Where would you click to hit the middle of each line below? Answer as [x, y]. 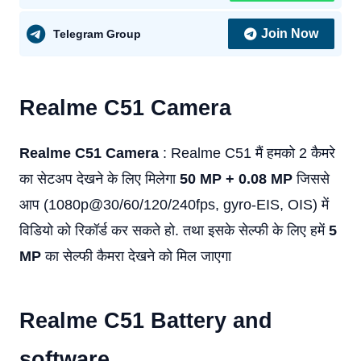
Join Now [290, 33]
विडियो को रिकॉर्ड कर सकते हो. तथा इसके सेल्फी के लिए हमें [174, 230]
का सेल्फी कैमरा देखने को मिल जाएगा [136, 256]
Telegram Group [97, 33]
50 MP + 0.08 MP [236, 179]
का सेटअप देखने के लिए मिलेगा [100, 179]
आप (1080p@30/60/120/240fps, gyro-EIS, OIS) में [174, 205]
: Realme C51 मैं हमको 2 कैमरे [247, 153]
